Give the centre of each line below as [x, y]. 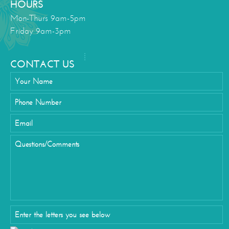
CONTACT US [42, 64]
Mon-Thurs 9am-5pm [48, 18]
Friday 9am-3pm [41, 31]
